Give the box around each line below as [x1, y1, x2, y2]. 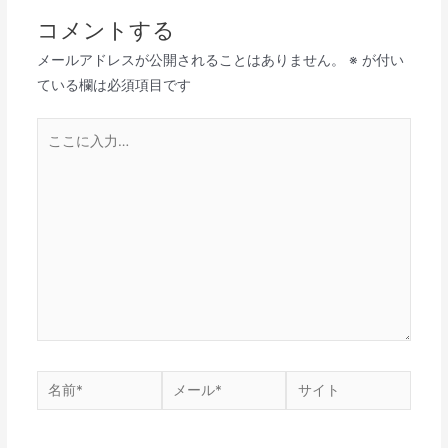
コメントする [36, 16, 175, 43]
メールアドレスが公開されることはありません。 [36, 51, 345, 68]
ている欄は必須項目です [36, 76, 191, 93]
